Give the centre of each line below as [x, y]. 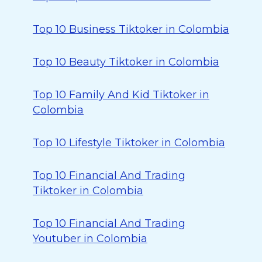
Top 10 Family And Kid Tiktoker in [121, 95]
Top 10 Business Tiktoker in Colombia [131, 29]
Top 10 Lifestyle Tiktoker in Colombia [129, 143]
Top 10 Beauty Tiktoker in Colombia [126, 62]
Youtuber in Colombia [90, 239]
